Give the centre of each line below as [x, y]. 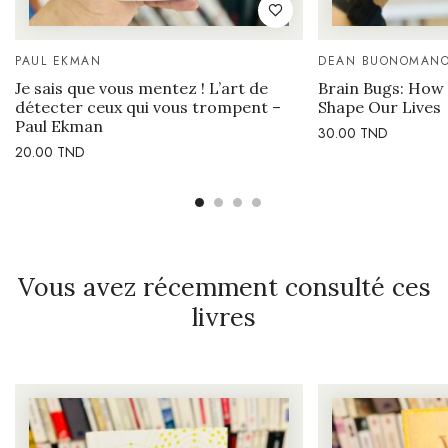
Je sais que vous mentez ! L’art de [141, 88]
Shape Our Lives [379, 107]
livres [224, 317]
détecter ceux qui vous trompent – [148, 107]
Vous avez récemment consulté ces [224, 287]
